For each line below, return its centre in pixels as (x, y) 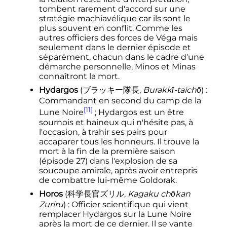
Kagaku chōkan (159, 194)
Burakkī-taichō (172, 90)
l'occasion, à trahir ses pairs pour (103, 132)
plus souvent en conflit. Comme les (110, 28)
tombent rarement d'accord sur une (112, 9)
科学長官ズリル (96, 194)
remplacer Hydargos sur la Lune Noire (115, 214)
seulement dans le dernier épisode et (115, 48)
